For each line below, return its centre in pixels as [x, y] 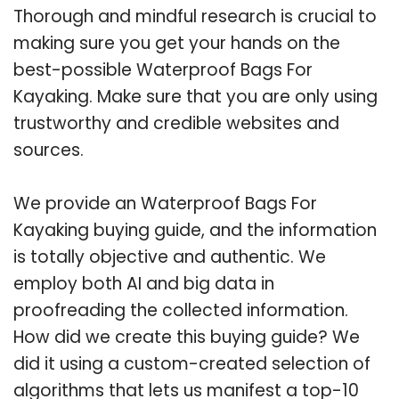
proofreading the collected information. [181, 310]
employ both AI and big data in [144, 283]
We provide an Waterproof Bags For [165, 203]
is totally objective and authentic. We [170, 256]
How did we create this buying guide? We [187, 337]
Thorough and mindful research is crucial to [195, 16]
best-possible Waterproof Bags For [163, 69]
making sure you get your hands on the [177, 43]
